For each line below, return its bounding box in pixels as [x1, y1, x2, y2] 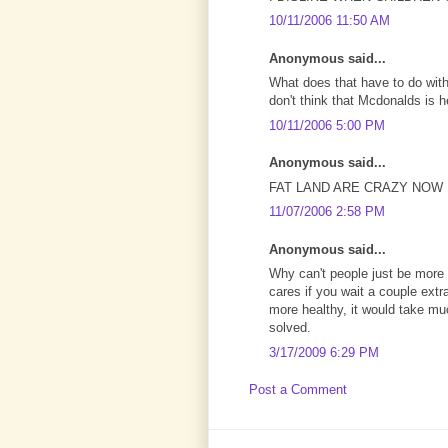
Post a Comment [249, 382, 347, 397]
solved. [269, 320, 311, 335]
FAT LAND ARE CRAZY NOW [269, 179, 443, 195]
